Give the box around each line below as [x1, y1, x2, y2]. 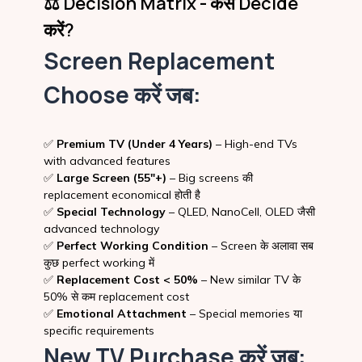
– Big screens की [166, 170, 253, 185]
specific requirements [43, 322, 154, 338]
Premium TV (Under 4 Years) [56, 136, 213, 151]
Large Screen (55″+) [56, 170, 166, 185]
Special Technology [56, 204, 166, 219]
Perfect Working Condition [56, 238, 208, 253]
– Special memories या [186, 305, 302, 321]
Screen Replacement [43, 44, 275, 76]
